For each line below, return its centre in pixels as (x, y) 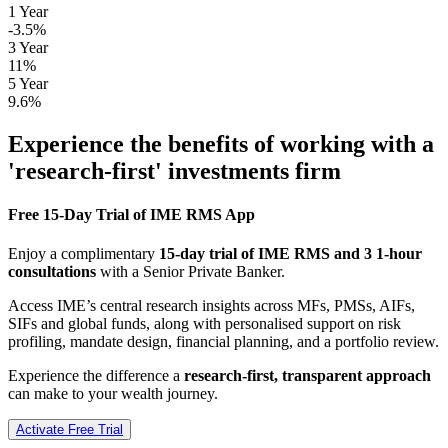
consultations (52, 272)
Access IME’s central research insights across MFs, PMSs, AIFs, (211, 306)
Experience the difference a (96, 376)
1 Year (28, 11)
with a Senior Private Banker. (190, 272)
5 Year (28, 83)
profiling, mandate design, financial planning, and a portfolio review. (223, 342)
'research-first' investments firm (174, 170)
